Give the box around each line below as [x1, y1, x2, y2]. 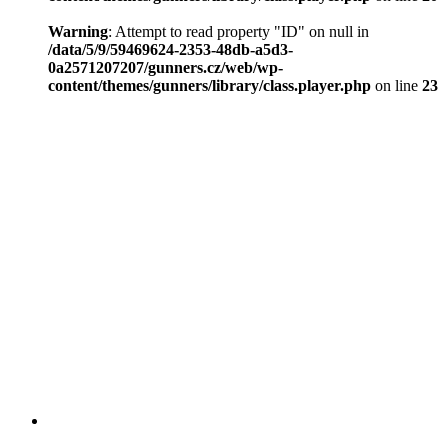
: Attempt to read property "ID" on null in [108, 23, 369, 41]
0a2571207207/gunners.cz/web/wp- [48, 59, 283, 77]
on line [371, 77, 422, 95]
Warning [48, 23, 108, 41]
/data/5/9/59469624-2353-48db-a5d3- [48, 41, 293, 59]
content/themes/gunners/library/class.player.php [48, 77, 371, 95]
